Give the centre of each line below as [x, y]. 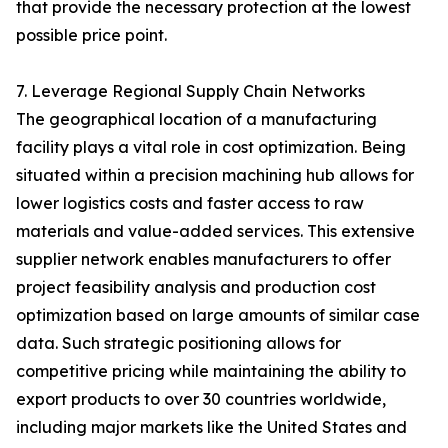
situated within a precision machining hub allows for [215, 175]
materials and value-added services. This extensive [215, 231]
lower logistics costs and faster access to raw [190, 203]
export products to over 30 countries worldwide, [201, 399]
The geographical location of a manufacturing [196, 119]
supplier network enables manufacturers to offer [203, 259]
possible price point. [91, 35]
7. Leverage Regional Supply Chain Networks [190, 91]
